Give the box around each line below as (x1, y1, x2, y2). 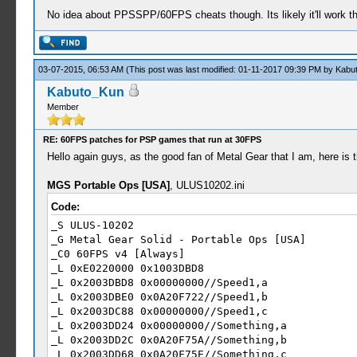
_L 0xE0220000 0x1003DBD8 (50, 262, 204, 274)
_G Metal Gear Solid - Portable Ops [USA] (50, 233, 306, 245)
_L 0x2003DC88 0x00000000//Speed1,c (50, 305, 268, 317)
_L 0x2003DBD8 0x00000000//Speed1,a (50, 277, 268, 288)
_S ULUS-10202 (50, 219, 134, 231)
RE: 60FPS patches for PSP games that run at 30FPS (42, 135, 261, 144)
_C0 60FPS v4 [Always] (50, 248, 185, 260)
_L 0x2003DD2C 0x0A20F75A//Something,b (50, 334, 287, 346)
